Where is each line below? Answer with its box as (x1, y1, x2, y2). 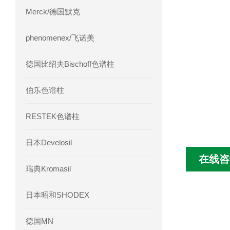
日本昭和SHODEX (26, 190, 89, 199)
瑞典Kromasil (26, 164, 71, 173)
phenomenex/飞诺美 (26, 33, 94, 42)
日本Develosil (26, 138, 72, 147)
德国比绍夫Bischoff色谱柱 (26, 60, 114, 68)
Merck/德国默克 (26, 7, 80, 16)
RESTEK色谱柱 (26, 112, 80, 121)
